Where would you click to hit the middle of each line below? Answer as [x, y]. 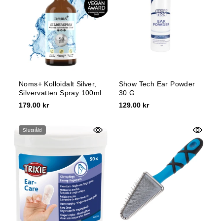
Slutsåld [33, 130]
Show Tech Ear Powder [157, 84]
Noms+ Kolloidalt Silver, [58, 84]
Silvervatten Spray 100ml [60, 93]
